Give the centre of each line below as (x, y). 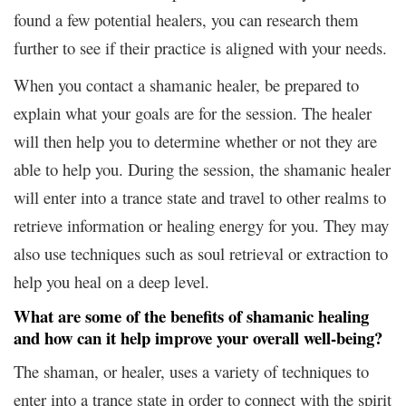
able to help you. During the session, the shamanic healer (202, 169)
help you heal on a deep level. (111, 281)
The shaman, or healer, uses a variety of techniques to (191, 371)
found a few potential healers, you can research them (186, 19)
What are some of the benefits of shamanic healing (191, 315)
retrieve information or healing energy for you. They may (201, 225)
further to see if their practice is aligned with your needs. (200, 47)
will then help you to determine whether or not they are (195, 140)
